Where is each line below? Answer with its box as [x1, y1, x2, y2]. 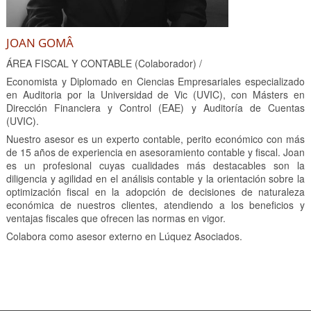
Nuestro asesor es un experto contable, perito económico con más [6, 131, 305, 146]
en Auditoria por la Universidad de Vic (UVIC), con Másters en [6, 87, 305, 101]
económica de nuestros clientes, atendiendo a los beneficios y [6, 197, 305, 212]
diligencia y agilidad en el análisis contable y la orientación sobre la [6, 171, 305, 185]
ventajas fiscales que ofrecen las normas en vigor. [6, 210, 226, 225]
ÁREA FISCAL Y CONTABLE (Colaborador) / [6, 56, 202, 70]
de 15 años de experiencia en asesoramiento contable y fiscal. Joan [6, 144, 305, 159]
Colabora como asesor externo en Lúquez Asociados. [6, 228, 242, 243]
